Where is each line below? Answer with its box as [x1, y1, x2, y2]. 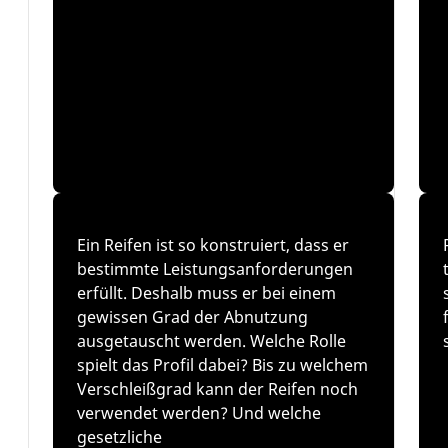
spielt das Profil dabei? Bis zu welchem [76, 354, 368, 376]
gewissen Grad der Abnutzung [76, 306, 308, 328]
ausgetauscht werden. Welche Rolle [76, 330, 346, 352]
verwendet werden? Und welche [76, 402, 321, 424]
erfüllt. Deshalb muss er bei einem [76, 282, 336, 304]
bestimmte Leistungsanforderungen [76, 258, 353, 280]
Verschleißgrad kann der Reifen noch [76, 378, 358, 400]
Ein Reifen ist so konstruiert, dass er [76, 234, 349, 256]
